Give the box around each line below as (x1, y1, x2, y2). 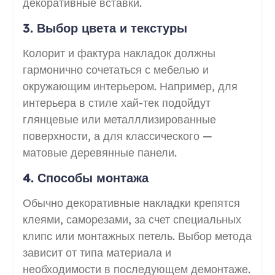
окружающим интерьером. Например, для (22, 79, 238, 93)
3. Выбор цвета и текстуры (22, 20, 187, 36)
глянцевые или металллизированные (22, 112, 216, 126)
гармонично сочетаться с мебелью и (22, 62, 209, 77)
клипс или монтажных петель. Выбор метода (22, 228, 252, 243)
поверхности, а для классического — (22, 128, 212, 143)
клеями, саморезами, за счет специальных (22, 212, 241, 227)
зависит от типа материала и (22, 245, 171, 260)
